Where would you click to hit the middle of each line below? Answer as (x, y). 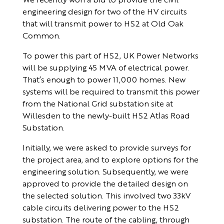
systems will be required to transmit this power (111, 91)
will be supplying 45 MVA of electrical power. (105, 67)
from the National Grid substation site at (97, 103)
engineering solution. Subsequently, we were (105, 171)
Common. (41, 35)
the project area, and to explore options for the (110, 159)
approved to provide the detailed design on (105, 183)
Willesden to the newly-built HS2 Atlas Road (106, 115)
